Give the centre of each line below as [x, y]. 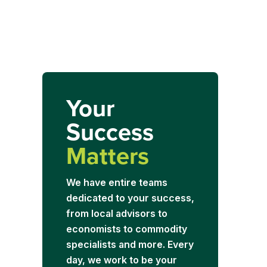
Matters [107, 156]
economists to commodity [126, 229]
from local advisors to [117, 213]
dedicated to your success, [130, 198]
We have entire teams [117, 182]
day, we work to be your [121, 260]
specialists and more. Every [130, 244]
